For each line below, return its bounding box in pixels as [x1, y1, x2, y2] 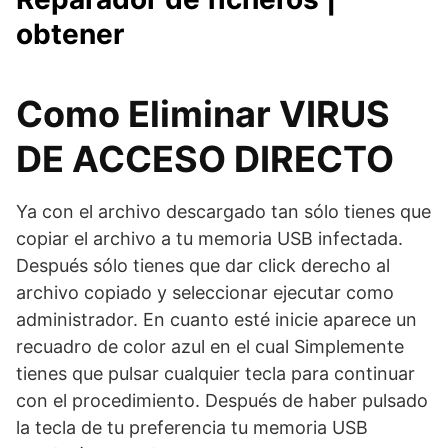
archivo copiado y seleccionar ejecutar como [16, 281, 394, 303]
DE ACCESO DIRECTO [16, 136, 394, 181]
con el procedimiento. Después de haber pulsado [16, 389, 428, 411]
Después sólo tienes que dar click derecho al [16, 254, 390, 276]
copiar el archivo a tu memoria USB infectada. [16, 227, 403, 249]
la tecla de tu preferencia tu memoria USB [16, 416, 368, 438]
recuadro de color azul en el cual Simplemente [16, 335, 404, 357]
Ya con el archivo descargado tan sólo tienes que [16, 200, 431, 222]
